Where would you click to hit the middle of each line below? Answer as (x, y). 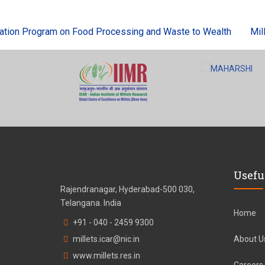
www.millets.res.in (106, 255)
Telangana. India (91, 203)
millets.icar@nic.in (106, 239)
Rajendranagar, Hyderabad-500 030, (127, 189)
